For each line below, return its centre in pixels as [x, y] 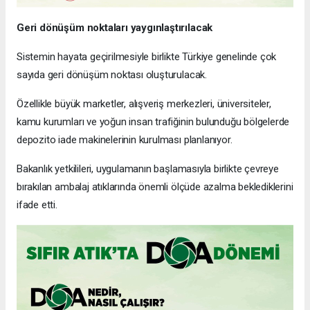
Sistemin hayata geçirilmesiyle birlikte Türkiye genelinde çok [147, 56]
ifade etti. [37, 204]
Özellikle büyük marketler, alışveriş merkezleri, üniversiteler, [144, 103]
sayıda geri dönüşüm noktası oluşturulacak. [112, 74]
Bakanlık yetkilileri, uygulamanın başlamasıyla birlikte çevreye [148, 168]
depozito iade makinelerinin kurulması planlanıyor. [125, 139]
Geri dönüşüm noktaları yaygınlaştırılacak [115, 27]
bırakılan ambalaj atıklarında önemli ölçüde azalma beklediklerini [155, 186]
